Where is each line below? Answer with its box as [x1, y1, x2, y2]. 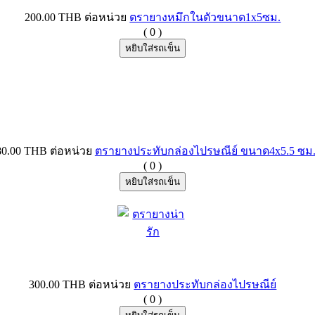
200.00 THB [25, 11, 82, 23]
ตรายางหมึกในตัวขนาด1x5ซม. [129, 11, 281, 23]
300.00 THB [29, 278, 86, 290]
